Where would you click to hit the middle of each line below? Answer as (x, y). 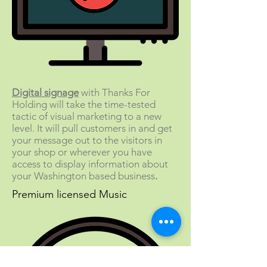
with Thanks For (116, 92)
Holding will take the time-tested (84, 104)
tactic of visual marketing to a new (87, 116)
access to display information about (90, 164)
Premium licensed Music (69, 194)
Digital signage (45, 92)
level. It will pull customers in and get (92, 128)
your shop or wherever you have (82, 152)
